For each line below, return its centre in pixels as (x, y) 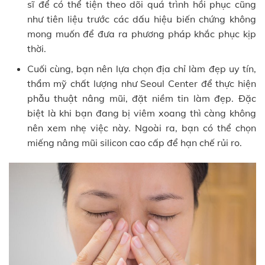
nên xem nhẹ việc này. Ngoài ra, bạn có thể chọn (141, 128)
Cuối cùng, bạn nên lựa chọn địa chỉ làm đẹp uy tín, (141, 69)
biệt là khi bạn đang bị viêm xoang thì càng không (141, 113)
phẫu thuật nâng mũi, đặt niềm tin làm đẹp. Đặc (141, 98)
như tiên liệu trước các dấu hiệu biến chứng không (141, 19)
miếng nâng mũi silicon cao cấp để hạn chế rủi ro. (134, 143)
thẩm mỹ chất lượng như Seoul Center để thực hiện (141, 84)
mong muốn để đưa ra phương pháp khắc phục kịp (141, 33)
